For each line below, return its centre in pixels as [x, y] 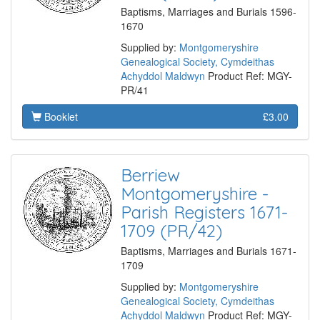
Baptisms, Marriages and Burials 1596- [209, 12]
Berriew [150, 175]
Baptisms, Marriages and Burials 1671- [209, 251]
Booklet [60, 117]
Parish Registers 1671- [204, 212]
